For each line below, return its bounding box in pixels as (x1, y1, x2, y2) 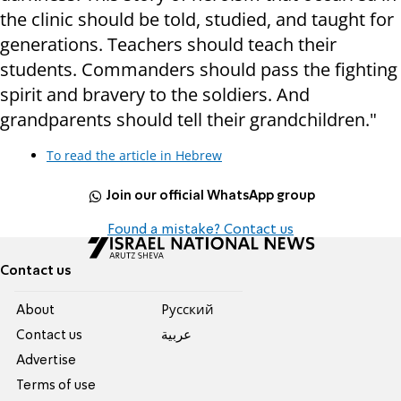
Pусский (160, 304, 214, 318)
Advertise (16, 354, 77, 368)
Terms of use (16, 380, 97, 393)
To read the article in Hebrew (47, 147, 222, 165)
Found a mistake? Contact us (107, 223, 294, 238)
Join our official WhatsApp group (106, 189, 316, 202)
